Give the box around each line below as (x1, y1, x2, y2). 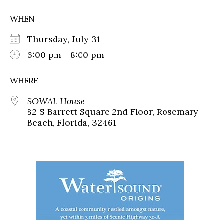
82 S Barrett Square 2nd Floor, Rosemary (27, 106, 198, 117)
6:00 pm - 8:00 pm (27, 49, 104, 60)
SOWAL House (27, 95, 85, 107)
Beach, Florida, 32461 (27, 116, 116, 128)
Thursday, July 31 (27, 33, 110, 45)
